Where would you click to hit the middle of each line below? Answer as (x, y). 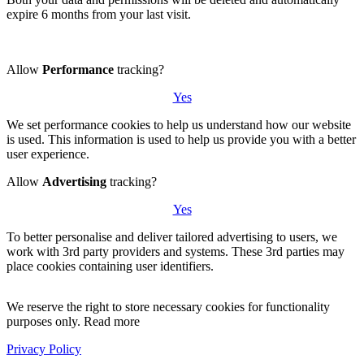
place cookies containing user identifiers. (110, 266)
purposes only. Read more (73, 321)
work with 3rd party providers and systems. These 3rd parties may (175, 251)
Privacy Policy (44, 349)
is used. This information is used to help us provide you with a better (181, 139)
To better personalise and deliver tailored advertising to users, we (172, 236)
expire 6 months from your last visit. (99, 14)
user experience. (48, 154)
